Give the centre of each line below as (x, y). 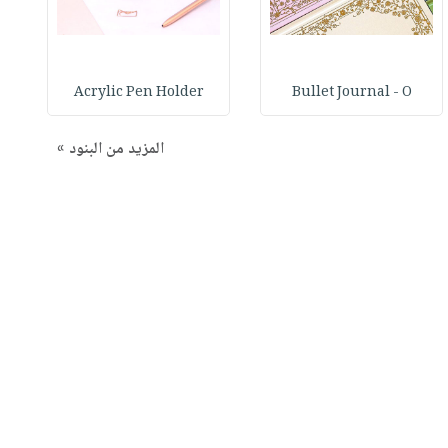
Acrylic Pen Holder (138, 92)
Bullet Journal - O (351, 92)
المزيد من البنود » (110, 149)
